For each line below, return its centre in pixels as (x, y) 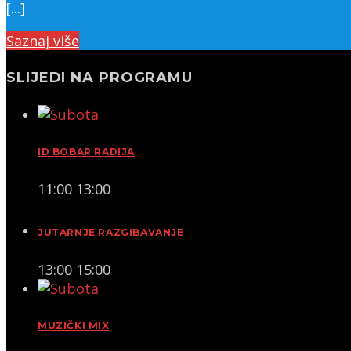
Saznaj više (43, 41)
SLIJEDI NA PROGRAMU (100, 78)
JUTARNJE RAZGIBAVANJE (111, 232)
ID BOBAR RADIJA (87, 152)
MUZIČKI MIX (74, 325)
